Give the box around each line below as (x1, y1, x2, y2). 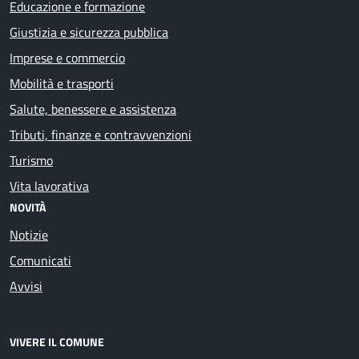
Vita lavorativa (10, 175, 89, 196)
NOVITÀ (10, 198, 46, 216)
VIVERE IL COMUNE (10, 333, 104, 350)
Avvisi (10, 276, 42, 296)
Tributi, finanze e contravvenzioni (10, 124, 192, 144)
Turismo (10, 150, 53, 170)
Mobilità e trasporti (10, 73, 114, 93)
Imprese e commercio (10, 47, 125, 67)
